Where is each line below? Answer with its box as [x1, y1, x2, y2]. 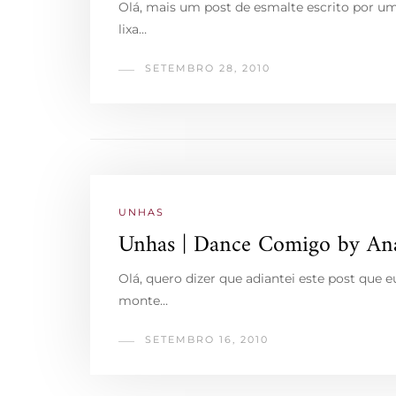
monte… [118, 293, 168, 308]
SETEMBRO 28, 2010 [145, 62, 270, 74]
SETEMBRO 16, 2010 [145, 333, 269, 346]
